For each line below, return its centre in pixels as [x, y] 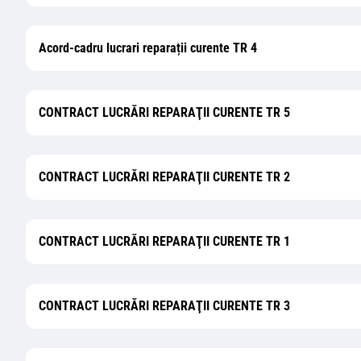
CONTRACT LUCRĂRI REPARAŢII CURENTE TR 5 [164, 112]
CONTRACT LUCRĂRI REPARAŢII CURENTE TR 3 [164, 306]
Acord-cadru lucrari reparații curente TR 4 [148, 48]
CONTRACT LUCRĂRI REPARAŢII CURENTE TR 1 [164, 241]
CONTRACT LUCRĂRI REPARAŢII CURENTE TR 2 [164, 177]
